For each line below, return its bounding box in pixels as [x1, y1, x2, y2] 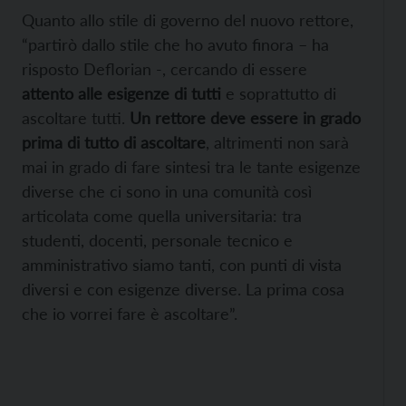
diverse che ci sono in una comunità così [22, 181, 312, 202]
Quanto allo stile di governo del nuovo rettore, [22, 10, 353, 31]
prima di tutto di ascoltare [22, 132, 206, 153]
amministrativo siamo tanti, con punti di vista [22, 255, 342, 275]
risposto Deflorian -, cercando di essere [22, 59, 307, 80]
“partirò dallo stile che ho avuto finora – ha [22, 34, 329, 55]
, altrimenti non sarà [206, 132, 349, 153]
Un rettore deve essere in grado [130, 108, 361, 129]
